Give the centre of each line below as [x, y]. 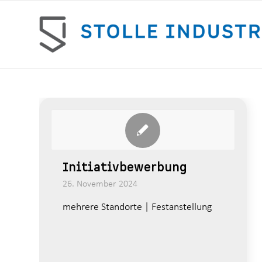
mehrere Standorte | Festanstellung [137, 207]
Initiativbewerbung [125, 168]
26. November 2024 [100, 184]
